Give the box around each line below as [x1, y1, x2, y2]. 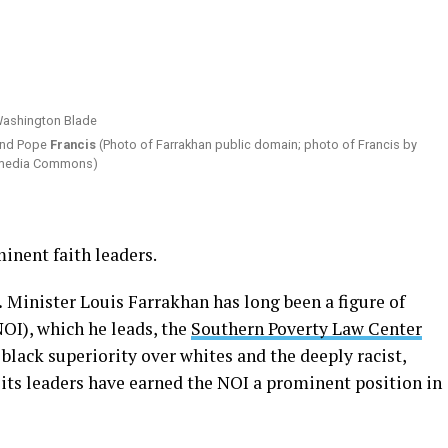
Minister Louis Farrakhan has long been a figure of [3, 290, 405, 313]
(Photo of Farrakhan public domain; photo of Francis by [96, 137, 417, 152]
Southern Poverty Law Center [191, 317, 422, 340]
